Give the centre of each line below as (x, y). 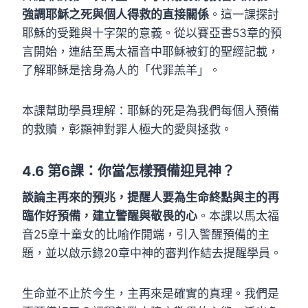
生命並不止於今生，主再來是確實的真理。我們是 (151, 293)
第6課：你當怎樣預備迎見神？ (141, 171)
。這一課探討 (244, 14)
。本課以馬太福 (238, 216)
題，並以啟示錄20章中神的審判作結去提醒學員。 (152, 253)
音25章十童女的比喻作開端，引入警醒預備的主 (146, 234)
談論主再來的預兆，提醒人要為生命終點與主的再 (151, 197)
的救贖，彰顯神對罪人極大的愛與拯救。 (127, 129)
